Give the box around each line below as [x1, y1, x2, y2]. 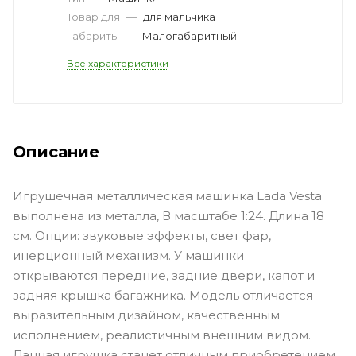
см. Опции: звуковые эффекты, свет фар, [13, 227, 271, 243]
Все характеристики [67, 56, 168, 69]
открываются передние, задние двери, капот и [13, 267, 315, 283]
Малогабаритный [142, 29, 237, 42]
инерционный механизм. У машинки [13, 247, 244, 263]
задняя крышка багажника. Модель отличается [13, 287, 313, 303]
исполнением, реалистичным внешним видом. [13, 327, 311, 342]
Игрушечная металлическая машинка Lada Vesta [13, 188, 322, 203]
